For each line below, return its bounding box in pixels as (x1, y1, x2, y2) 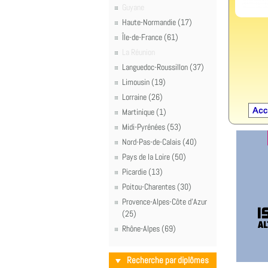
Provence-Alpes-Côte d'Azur (122, 196, 207, 207)
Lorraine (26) (122, 92, 163, 102)
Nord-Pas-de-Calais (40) (122, 136, 197, 147)
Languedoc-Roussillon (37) (122, 62, 204, 72)
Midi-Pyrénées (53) (122, 121, 181, 132)
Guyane (122, 2, 144, 13)
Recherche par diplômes (127, 254, 209, 266)
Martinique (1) (122, 106, 166, 117)
